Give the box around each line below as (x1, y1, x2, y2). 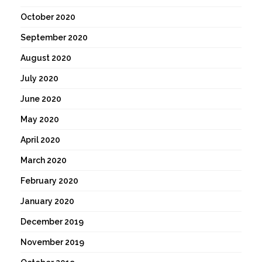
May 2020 (20, 115, 59, 125)
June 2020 (20, 94, 61, 104)
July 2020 (20, 74, 58, 84)
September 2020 (20, 33, 88, 43)
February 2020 (20, 176, 78, 186)
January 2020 (20, 196, 74, 206)
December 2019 (20, 217, 84, 227)
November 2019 (20, 237, 84, 247)
